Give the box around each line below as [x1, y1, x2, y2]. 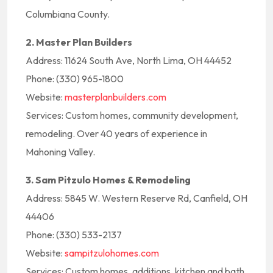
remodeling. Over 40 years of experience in [26, 127, 207, 140]
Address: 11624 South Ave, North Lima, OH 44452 [26, 54, 232, 66]
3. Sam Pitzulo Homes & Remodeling [26, 174, 191, 186]
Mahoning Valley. [26, 146, 95, 158]
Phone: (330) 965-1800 [26, 73, 124, 85]
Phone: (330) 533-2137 [26, 229, 122, 241]
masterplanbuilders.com [65, 91, 166, 103]
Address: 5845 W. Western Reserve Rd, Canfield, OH [26, 192, 247, 204]
